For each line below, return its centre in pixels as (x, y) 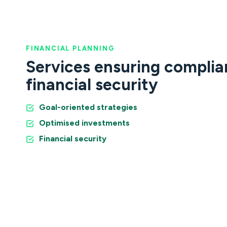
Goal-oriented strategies (88, 107)
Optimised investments (84, 123)
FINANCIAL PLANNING (70, 48)
